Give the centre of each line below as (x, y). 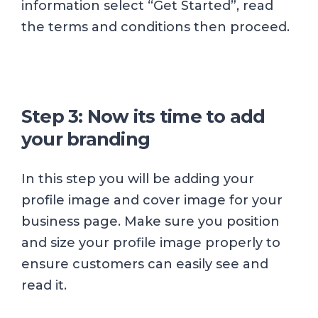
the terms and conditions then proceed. (155, 27)
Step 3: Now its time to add (143, 116)
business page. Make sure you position (150, 221)
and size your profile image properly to (151, 242)
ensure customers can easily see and (145, 264)
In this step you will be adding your (138, 179)
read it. (44, 285)
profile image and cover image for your (152, 200)
